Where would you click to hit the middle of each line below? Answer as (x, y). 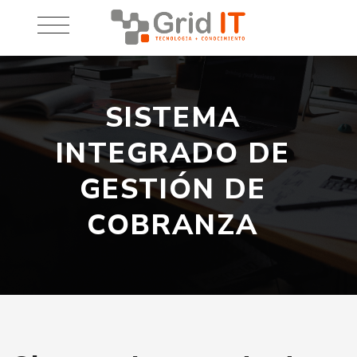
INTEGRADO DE (173, 153)
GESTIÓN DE (173, 189)
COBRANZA (173, 225)
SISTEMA (173, 118)
